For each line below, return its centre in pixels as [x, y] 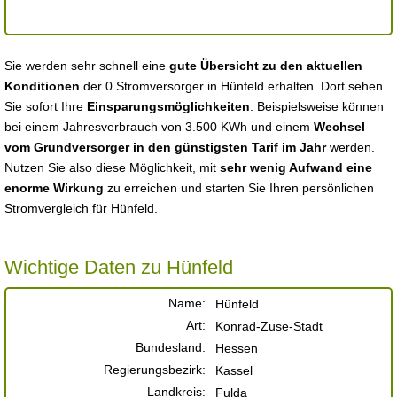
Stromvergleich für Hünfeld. [81, 208]
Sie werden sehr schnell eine [87, 66]
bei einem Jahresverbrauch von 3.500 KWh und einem [159, 127]
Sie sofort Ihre [46, 106]
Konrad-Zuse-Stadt [269, 326]
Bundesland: [171, 347]
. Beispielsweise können [317, 106]
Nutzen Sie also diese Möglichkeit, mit [112, 167]
